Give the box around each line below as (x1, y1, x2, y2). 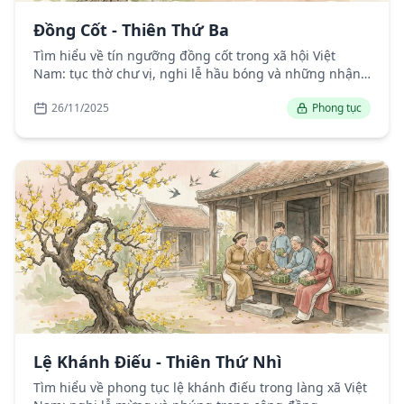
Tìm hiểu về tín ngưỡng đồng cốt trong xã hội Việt (33, 47, 335, 65)
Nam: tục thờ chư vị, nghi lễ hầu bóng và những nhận (33, 65, 361, 83)
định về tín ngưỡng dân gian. (33, 83, 212, 101)
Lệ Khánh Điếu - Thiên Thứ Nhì (33, 351, 281, 373)
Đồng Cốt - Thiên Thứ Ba (33, 19, 229, 41)
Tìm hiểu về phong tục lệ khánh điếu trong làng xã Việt (33, 379, 367, 397)
